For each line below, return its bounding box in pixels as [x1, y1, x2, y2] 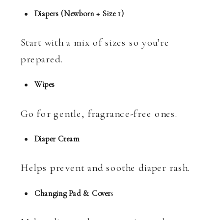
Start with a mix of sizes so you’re [21, 36, 170, 49]
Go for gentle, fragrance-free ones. [21, 107, 178, 120]
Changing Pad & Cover [34, 188, 111, 198]
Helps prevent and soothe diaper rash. [21, 161, 190, 174]
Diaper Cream [34, 134, 80, 144]
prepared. [21, 53, 63, 65]
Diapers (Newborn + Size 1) [34, 8, 125, 19]
